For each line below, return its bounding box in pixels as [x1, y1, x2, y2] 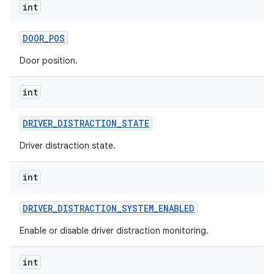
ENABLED [158, 202, 194, 214]
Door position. [20, 55, 78, 66]
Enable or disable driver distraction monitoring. [20, 225, 209, 236]
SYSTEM [122, 202, 154, 214]
